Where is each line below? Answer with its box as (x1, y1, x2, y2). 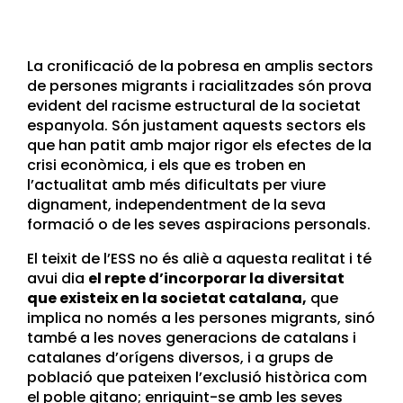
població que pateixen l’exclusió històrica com (27, 366, 367, 388)
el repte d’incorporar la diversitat (88, 267, 345, 289)
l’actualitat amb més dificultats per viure (27, 174, 326, 195)
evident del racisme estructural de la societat (27, 94, 361, 116)
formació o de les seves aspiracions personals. (27, 213, 371, 235)
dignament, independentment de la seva (27, 193, 326, 215)
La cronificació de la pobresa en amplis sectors (27, 55, 373, 76)
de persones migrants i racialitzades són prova (27, 75, 372, 96)
